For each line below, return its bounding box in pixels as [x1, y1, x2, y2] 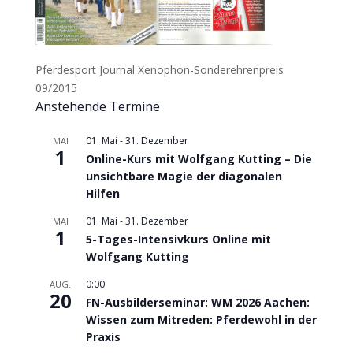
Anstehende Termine [35, 98, 160, 115]
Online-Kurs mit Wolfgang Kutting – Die [85, 151, 312, 166]
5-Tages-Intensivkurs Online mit [85, 232, 271, 247]
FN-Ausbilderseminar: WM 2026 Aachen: [85, 295, 310, 310]
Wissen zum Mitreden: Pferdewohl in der [85, 312, 317, 327]
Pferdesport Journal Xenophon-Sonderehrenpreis [35, 62, 284, 77]
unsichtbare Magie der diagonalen [85, 169, 282, 184]
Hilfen [85, 186, 120, 201]
